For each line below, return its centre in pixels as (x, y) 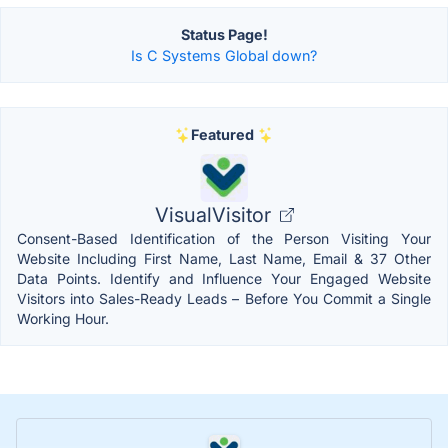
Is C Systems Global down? (224, 56)
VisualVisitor (215, 215)
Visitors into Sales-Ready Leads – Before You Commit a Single (224, 299)
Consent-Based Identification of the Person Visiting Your (224, 239)
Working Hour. (63, 319)
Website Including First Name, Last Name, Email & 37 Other (224, 259)
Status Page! (224, 35)
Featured (222, 135)
